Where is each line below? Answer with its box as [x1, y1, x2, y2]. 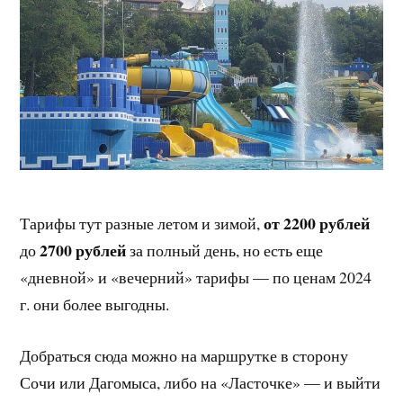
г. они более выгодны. [20, 292, 170, 315]
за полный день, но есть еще [126, 238, 324, 261]
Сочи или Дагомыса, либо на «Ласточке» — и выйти [20, 371, 381, 393]
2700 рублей [36, 237, 127, 262]
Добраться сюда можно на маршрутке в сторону [20, 344, 349, 366]
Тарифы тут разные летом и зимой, [20, 211, 264, 234]
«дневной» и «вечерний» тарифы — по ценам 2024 [20, 265, 372, 288]
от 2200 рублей [264, 210, 376, 235]
